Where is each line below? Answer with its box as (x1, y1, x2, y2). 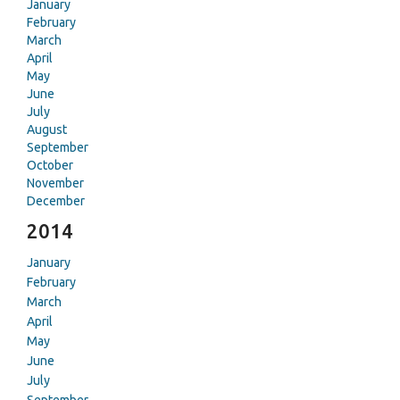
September (27, 140, 88, 154)
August (27, 122, 67, 137)
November (27, 176, 84, 190)
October (27, 158, 73, 172)
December (27, 194, 85, 208)
